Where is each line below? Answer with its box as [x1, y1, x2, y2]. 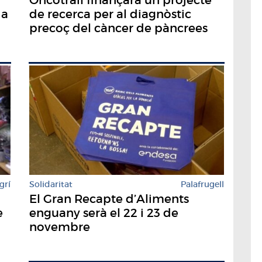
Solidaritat [29, 178, 73, 189]
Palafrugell [181, 178, 224, 189]
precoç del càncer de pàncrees [29, 20, 208, 35]
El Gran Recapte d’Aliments [29, 191, 189, 206]
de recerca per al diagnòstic [29, 6, 191, 21]
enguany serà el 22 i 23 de [29, 205, 178, 220]
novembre [29, 219, 90, 234]
